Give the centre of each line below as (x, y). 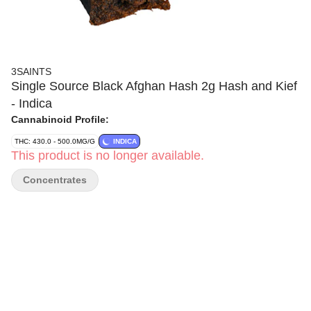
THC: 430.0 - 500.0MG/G (55, 141)
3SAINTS (31, 72)
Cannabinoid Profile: (60, 119)
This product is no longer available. (108, 155)
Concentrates (55, 180)
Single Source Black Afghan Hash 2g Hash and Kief (154, 86)
